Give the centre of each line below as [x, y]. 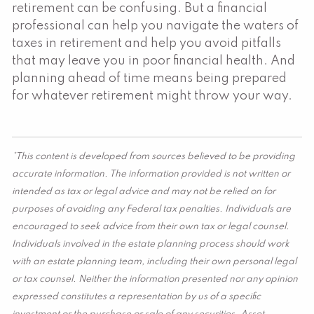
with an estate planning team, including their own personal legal [155, 261]
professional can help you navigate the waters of [156, 26]
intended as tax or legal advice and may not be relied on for [144, 191]
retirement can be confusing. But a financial [140, 8]
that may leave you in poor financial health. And [154, 61]
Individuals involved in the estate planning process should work [151, 244]
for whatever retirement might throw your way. [154, 96]
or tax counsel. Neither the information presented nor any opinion [155, 279]
